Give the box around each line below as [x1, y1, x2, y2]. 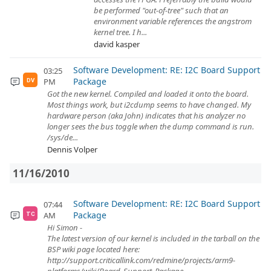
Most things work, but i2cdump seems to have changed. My [47, 99, 251, 110]
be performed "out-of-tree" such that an [94, 5, 229, 16]
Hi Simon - [47, 222, 82, 233]
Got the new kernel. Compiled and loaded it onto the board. [47, 88, 249, 99]
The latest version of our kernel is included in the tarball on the [47, 233, 260, 244]
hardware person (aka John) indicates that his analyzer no [47, 110, 246, 121]
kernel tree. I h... [94, 27, 147, 38]
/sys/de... [47, 132, 78, 143]
